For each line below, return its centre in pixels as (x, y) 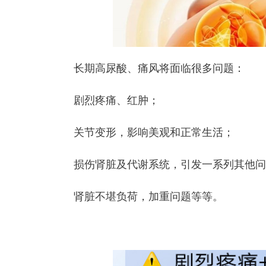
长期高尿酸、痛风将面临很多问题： (159, 68)
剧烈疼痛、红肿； (116, 100)
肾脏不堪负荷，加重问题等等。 (148, 197)
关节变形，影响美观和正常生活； (154, 132)
